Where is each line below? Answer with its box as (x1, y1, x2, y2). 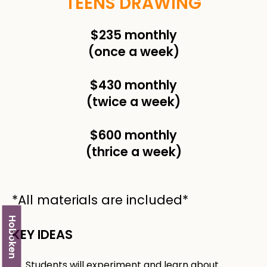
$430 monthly (90, 76, 177, 94)
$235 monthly (90, 26, 177, 44)
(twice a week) (86, 93, 181, 111)
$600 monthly (90, 126, 177, 144)
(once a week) (88, 43, 179, 61)
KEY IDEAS (12, 226, 73, 244)
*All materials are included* (12, 191, 188, 209)
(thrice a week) (85, 143, 182, 161)
